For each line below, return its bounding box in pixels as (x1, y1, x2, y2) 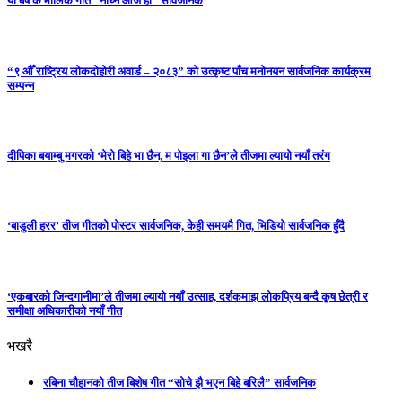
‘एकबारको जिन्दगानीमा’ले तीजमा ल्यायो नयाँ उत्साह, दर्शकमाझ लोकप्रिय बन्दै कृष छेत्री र (7, 289, 368, 303)
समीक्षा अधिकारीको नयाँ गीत (7, 303, 122, 318)
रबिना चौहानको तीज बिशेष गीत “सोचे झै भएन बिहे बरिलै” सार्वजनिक (43, 376, 316, 390)
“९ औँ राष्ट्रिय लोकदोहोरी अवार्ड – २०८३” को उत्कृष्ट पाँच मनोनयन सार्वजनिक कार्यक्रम (7, 64, 371, 78)
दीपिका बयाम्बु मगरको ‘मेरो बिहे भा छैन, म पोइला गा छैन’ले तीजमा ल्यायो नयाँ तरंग (7, 149, 330, 163)
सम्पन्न (7, 78, 34, 92)
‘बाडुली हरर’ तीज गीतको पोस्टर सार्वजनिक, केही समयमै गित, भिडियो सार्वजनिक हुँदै (7, 219, 345, 233)
